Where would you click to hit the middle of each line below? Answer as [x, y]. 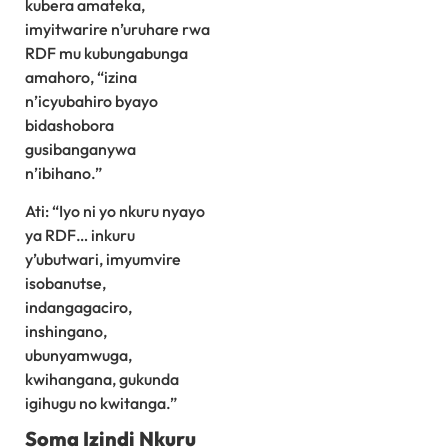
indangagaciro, [78, 307]
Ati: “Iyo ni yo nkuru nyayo [115, 211]
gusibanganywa [80, 148]
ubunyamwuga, [78, 355]
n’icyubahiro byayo [91, 100]
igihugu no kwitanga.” [101, 403]
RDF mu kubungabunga [106, 52]
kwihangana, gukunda [102, 379]
